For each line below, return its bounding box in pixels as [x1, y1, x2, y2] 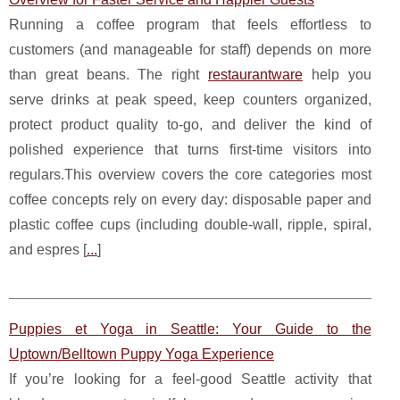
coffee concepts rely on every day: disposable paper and [9, 191, 371, 207]
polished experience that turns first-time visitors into [9, 141, 371, 157]
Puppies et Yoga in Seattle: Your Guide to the [9, 321, 371, 337]
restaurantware [208, 66, 303, 82]
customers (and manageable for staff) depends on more [9, 41, 371, 57]
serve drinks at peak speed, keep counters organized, [9, 91, 371, 107]
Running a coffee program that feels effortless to [9, 16, 371, 32]
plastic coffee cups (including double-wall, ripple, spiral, [9, 216, 371, 232]
